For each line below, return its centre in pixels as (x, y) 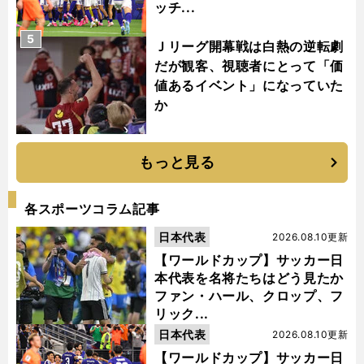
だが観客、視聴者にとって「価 (249, 66)
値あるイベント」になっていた (249, 86)
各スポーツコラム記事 (92, 209)
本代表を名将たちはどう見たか (249, 278)
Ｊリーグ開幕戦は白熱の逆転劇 (249, 47)
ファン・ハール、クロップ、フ (249, 296)
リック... (182, 314)
